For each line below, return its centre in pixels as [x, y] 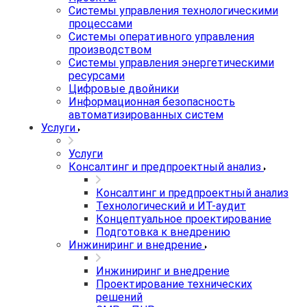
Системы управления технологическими [173, 11]
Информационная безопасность [152, 102]
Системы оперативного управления [161, 37]
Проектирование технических [174, 284]
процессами [100, 24]
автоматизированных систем [146, 115]
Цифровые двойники [124, 89]
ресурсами [97, 76]
